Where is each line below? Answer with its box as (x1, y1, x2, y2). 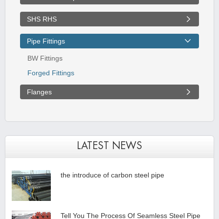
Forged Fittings (27, 68, 75, 77)
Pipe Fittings (27, 37, 66, 45)
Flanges (27, 88, 52, 96)
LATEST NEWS (77, 140, 142, 151)
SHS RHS (27, 15, 57, 23)
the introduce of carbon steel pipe (61, 171, 165, 179)
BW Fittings (27, 54, 63, 62)
